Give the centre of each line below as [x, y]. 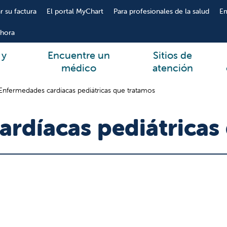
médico [79, 67]
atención [173, 67]
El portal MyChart [75, 11]
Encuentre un [79, 55]
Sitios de [173, 55]
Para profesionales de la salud [161, 11]
